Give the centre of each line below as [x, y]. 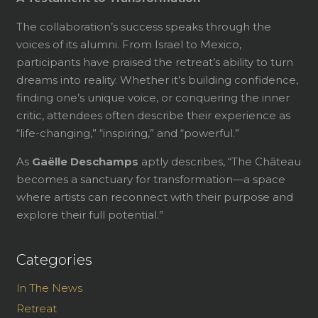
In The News [49, 288]
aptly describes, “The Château [219, 161]
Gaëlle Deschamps [85, 161]
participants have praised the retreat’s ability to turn [154, 62]
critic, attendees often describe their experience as [153, 115]
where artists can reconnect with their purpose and [154, 197]
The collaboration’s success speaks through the [143, 26]
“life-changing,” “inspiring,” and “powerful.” [127, 133]
